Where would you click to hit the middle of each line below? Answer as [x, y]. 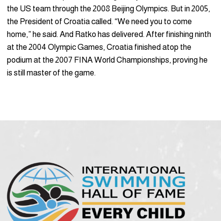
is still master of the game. [51, 73]
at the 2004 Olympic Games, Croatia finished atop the [99, 47]
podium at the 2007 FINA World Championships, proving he [107, 60]
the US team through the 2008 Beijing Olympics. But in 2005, [109, 9]
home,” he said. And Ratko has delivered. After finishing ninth [109, 35]
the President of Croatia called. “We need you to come [99, 22]
